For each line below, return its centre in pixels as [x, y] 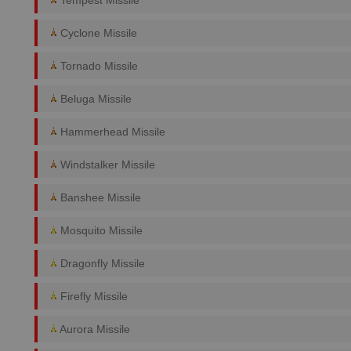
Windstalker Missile [106, 165]
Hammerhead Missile [111, 132]
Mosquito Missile [100, 230]
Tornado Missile [98, 66]
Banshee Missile [99, 197]
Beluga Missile [94, 99]
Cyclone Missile [97, 33]
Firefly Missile [92, 296]
